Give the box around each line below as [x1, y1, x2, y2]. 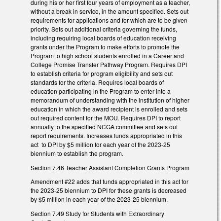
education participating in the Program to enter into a [31, 86, 171, 95]
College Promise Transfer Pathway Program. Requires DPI [31, 60, 187, 69]
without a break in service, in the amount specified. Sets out [31, 6, 188, 15]
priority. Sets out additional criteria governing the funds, [31, 24, 177, 33]
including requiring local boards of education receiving [31, 33, 176, 42]
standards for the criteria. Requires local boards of [31, 77, 164, 86]
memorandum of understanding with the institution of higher [31, 95, 189, 104]
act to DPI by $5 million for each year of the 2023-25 [31, 140, 170, 148]
